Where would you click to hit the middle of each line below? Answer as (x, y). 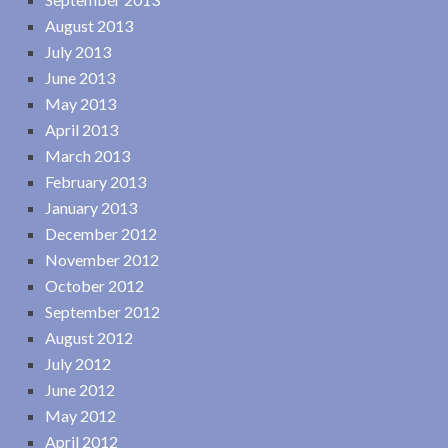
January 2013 (91, 207)
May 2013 (80, 103)
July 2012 (78, 363)
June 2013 (80, 77)
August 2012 (89, 337)
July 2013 (78, 51)
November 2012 (102, 259)
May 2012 (80, 415)
